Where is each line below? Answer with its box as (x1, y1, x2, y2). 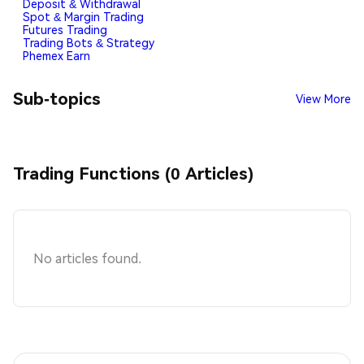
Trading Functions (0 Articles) (13, 164, 253, 184)
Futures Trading (23, 24, 107, 37)
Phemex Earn (23, 50, 90, 63)
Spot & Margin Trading (23, 11, 144, 24)
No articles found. (33, 251, 141, 266)
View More (296, 92, 351, 106)
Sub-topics (13, 89, 101, 108)
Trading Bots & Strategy (23, 37, 154, 50)
